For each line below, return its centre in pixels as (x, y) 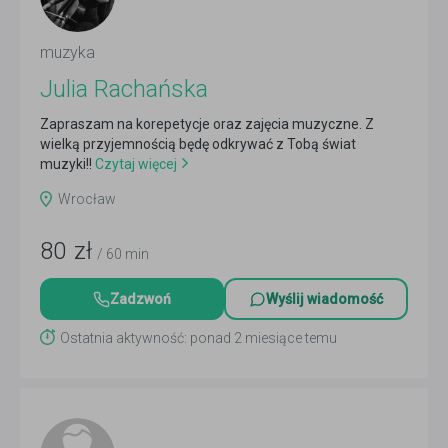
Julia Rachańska (124, 89)
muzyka (67, 52)
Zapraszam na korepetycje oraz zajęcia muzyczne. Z (207, 124)
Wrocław (87, 199)
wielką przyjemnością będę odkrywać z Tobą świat (198, 144)
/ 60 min (123, 254)
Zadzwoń (140, 299)
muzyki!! (66, 164)
